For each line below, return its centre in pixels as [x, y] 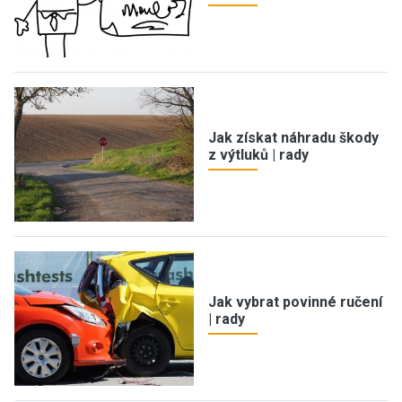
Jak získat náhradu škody [293, 137]
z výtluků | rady [258, 154]
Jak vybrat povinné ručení [295, 301]
